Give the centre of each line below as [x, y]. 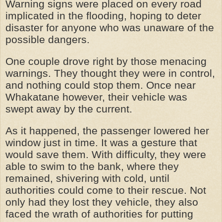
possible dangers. [48, 39]
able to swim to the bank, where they [92, 166]
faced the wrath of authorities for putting [99, 214]
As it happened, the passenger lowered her [107, 131]
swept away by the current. [69, 109]
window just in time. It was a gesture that [101, 142]
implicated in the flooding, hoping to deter [103, 16]
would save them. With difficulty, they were [106, 154]
